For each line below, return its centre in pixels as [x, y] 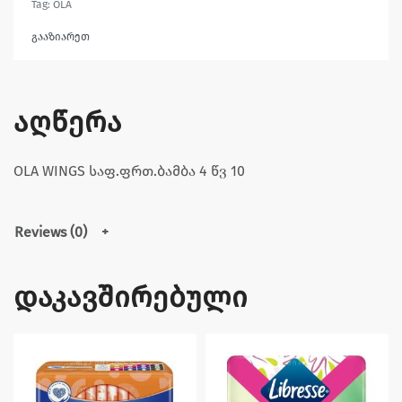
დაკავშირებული [131, 297]
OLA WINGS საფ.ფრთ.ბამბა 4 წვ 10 [129, 170]
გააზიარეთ [61, 36]
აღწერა [68, 122]
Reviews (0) [51, 232]
